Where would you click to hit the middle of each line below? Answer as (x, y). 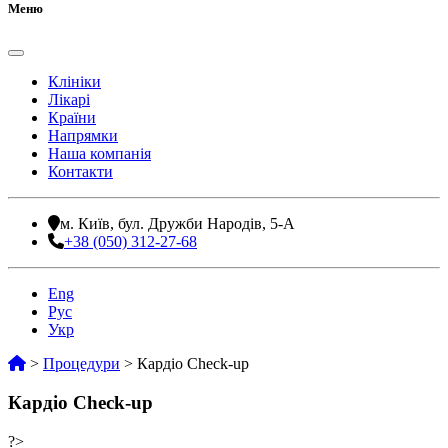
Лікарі (69, 100)
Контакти (80, 172)
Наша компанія (99, 154)
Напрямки (83, 136)
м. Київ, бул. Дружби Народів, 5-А (177, 224)
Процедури (81, 364)
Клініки (74, 82)
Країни (72, 118)
